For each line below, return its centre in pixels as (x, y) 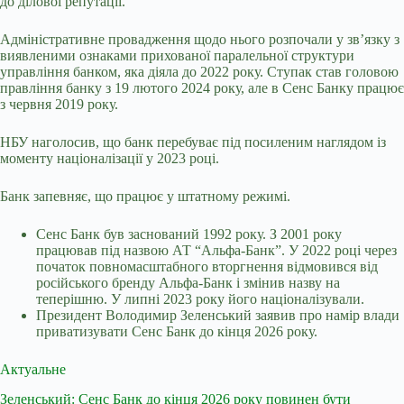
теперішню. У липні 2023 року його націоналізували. (200, 299)
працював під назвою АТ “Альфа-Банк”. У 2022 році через (216, 250)
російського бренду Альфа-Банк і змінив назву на (188, 283)
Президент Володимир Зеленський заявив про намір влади (218, 315)
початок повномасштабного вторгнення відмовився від (207, 266)
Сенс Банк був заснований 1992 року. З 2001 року (189, 234)
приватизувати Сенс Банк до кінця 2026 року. (177, 331)
